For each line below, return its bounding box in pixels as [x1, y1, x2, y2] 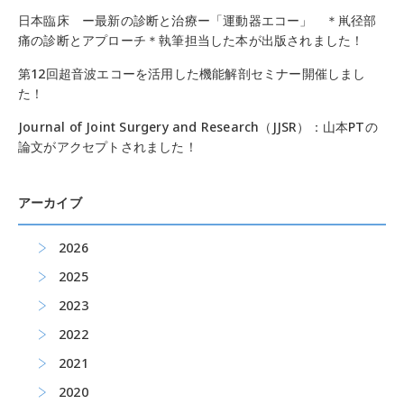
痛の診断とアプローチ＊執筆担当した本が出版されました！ [18, 32, 364, 49]
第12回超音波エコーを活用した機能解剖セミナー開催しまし [18, 65, 366, 82]
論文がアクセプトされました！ [18, 138, 197, 155]
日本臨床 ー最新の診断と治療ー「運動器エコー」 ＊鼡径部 [18, 12, 377, 29]
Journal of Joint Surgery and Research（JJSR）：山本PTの [18, 118, 378, 135]
